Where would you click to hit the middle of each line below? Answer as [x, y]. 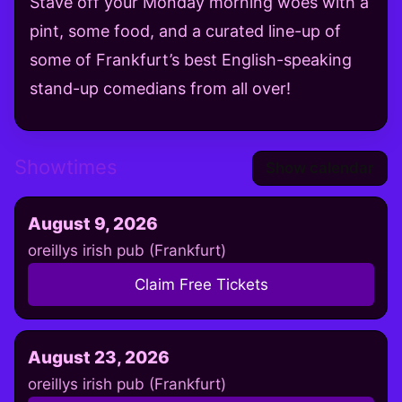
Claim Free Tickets [201, 284]
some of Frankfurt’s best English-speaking [191, 59]
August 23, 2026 [99, 357]
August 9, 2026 [93, 223]
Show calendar [320, 167]
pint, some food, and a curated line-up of [185, 31]
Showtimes [66, 166]
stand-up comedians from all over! [160, 88]
